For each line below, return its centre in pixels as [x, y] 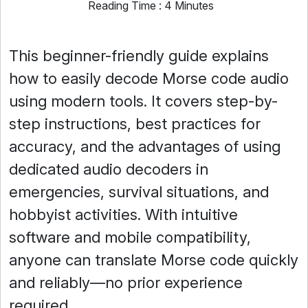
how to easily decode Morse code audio [149, 78]
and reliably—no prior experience [126, 283]
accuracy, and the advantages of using [145, 146]
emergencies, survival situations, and [139, 192]
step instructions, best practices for [135, 124]
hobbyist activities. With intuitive [123, 214]
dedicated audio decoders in [109, 169]
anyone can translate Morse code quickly [154, 260]
